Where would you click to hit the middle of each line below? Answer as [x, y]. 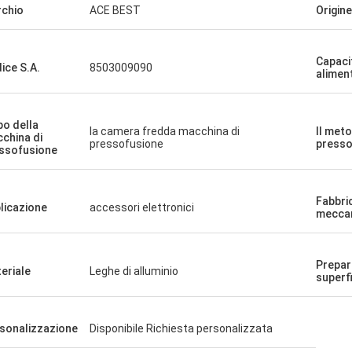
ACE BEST [115, 10]
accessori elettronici [142, 207]
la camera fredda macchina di [165, 131]
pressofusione [126, 144]
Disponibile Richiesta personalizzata [181, 328]
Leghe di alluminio [134, 271]
